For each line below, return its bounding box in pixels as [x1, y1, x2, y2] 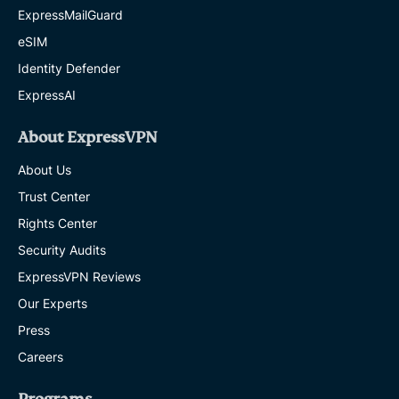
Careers [18, 349, 63, 364]
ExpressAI [18, 87, 76, 102]
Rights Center [18, 216, 97, 231]
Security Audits [18, 242, 106, 257]
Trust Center [18, 189, 90, 204]
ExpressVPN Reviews [18, 269, 141, 284]
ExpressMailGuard [18, 7, 123, 22]
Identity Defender [18, 61, 120, 76]
